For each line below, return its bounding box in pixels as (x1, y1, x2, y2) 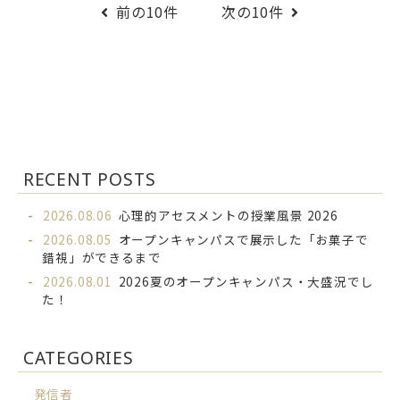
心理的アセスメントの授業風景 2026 (118, 206, 338, 225)
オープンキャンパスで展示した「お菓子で (118, 230, 369, 249)
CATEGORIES (22, 345, 134, 370)
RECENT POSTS (22, 167, 156, 192)
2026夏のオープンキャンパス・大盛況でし (118, 272, 374, 291)
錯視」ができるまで (42, 248, 162, 267)
